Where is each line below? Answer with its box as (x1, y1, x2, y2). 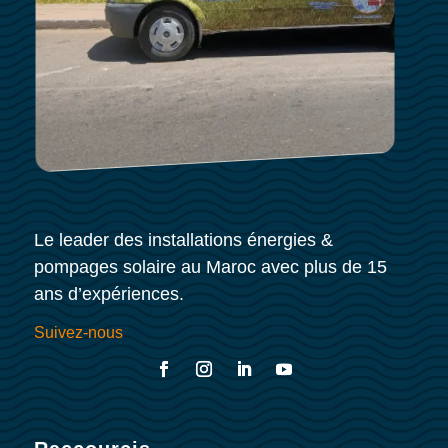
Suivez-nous (33, 324, 123, 342)
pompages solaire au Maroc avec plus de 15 (33, 257, 387, 278)
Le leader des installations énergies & (33, 230, 333, 251)
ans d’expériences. (33, 284, 184, 305)
